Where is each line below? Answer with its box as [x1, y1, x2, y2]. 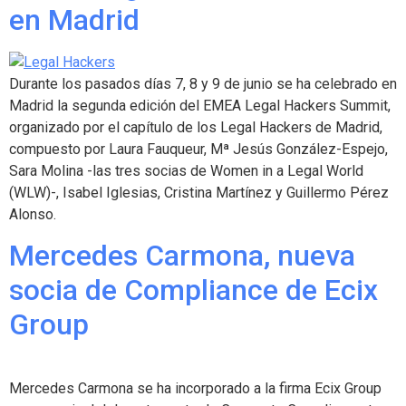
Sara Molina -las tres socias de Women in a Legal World [9, 161, 363, 179]
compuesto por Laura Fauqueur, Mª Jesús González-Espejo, [9, 140, 388, 158]
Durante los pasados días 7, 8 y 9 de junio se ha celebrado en [9, 74, 397, 92]
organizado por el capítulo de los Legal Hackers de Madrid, [9, 118, 382, 136]
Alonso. [9, 205, 56, 223]
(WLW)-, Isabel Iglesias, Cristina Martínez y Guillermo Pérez [9, 183, 389, 201]
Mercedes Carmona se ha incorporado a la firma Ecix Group [9, 380, 382, 398]
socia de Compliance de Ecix [9, 273, 378, 308]
